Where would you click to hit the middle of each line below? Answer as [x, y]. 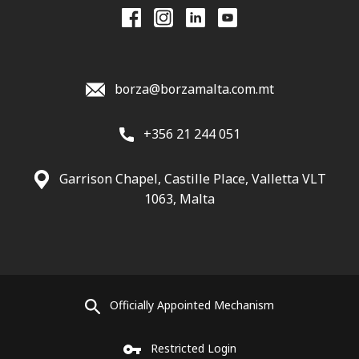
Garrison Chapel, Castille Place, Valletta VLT [192, 178]
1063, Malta [179, 199]
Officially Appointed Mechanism [192, 305]
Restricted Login [193, 348]
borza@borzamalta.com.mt [194, 89]
